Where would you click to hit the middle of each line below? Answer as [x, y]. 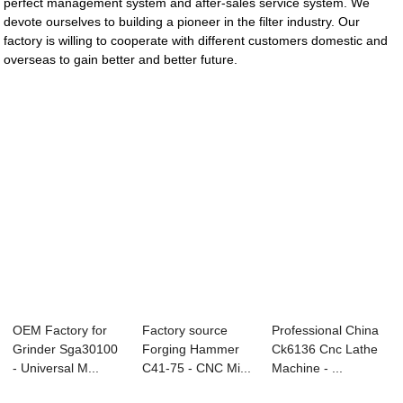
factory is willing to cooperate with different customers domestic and [196, 41]
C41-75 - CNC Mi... [197, 368]
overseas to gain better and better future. [121, 60]
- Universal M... [56, 368]
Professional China [325, 331]
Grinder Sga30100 [66, 349]
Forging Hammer [191, 349]
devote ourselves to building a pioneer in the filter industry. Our [182, 22]
